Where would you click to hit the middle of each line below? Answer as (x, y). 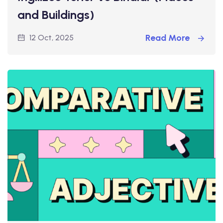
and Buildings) (56, 14)
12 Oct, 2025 (52, 37)
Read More (168, 38)
